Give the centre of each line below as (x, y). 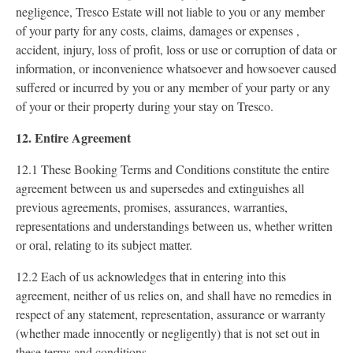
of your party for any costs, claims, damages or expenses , (158, 30)
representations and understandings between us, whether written (174, 226)
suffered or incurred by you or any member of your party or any (173, 87)
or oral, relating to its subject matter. (104, 245)
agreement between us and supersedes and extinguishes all (160, 188)
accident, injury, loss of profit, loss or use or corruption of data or (176, 49)
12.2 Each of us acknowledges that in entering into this (151, 276)
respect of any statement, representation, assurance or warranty (171, 314)
